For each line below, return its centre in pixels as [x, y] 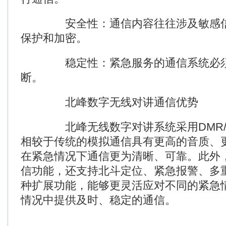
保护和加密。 [54, 38]
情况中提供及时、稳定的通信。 [98, 200]
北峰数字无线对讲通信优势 [109, 102]
